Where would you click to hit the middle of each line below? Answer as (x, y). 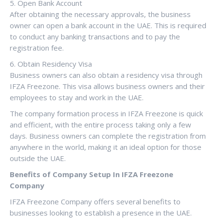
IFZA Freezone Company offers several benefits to (95, 201)
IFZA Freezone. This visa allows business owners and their (107, 86)
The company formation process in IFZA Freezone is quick (106, 113)
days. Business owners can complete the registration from (108, 136)
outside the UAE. (38, 158)
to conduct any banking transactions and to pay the (95, 36)
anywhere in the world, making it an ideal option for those (106, 147)
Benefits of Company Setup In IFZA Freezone (91, 174)
